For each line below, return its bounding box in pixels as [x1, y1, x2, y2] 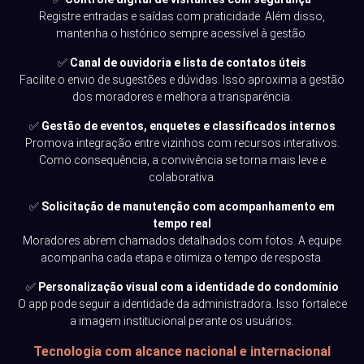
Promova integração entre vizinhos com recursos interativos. [24, 136, 340, 149]
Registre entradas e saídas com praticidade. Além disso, [39, 10, 325, 23]
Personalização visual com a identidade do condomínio [37, 280, 339, 293]
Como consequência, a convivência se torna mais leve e [38, 154, 326, 167]
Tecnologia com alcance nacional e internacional [33, 344, 331, 359]
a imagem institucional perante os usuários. [70, 314, 294, 327]
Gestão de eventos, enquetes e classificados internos [41, 119, 336, 132]
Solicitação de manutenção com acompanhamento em [41, 200, 335, 213]
